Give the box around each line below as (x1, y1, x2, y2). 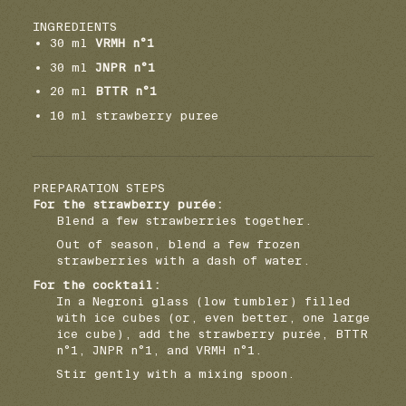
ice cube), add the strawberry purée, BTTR (56, 325, 369, 342)
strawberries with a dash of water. (56, 253, 311, 269)
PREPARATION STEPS (33, 179, 166, 196)
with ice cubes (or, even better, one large (56, 309, 371, 325)
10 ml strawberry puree (50, 107, 219, 123)
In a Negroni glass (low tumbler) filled (56, 293, 351, 309)
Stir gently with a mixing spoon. (56, 366, 295, 382)
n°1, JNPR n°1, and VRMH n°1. (56, 342, 263, 358)
